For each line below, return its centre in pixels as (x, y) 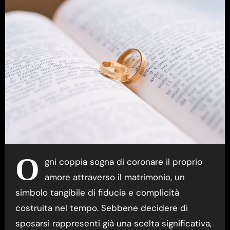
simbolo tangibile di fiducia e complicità (97, 193)
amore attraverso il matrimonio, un (114, 177)
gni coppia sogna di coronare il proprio (123, 162)
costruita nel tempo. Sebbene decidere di (101, 208)
